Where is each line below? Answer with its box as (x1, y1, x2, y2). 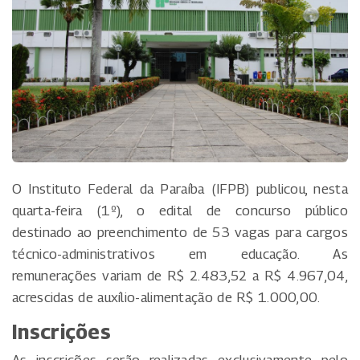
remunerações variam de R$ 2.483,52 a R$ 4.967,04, (12, 267, 348, 284)
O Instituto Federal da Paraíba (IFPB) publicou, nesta (12, 180, 348, 197)
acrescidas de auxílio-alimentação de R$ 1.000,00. (12, 288, 321, 305)
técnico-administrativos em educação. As (12, 245, 348, 262)
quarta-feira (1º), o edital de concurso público (12, 202, 348, 219)
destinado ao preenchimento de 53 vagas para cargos (12, 223, 348, 240)
